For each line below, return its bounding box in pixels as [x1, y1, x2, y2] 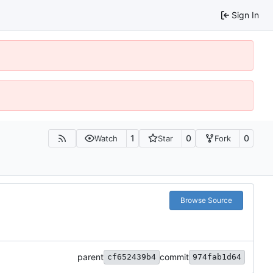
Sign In [232, 9, 259, 20]
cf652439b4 [107, 252, 156, 261]
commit [160, 251, 189, 262]
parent [77, 251, 104, 262]
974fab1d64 [193, 252, 241, 261]
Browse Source [180, 195, 232, 205]
